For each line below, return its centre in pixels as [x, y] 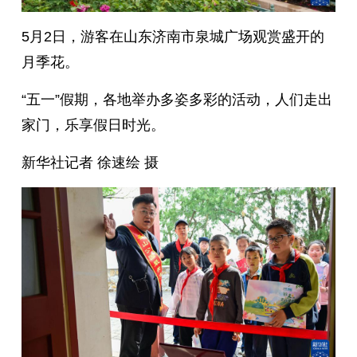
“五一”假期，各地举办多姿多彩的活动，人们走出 [177, 100]
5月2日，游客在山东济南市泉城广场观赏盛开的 [173, 37]
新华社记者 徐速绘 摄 [90, 163]
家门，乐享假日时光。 [93, 126]
